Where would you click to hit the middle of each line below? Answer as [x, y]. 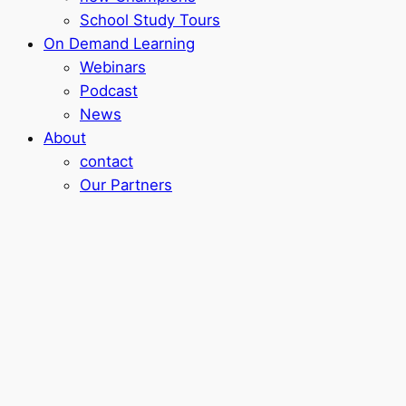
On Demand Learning [119, 44]
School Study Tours [150, 20]
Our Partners [126, 185]
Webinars [113, 68]
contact [106, 162]
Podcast [109, 91]
